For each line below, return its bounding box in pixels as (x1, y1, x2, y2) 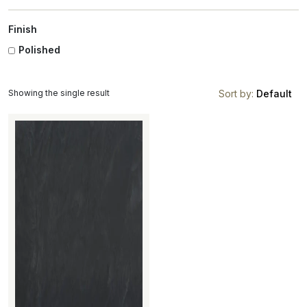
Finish (8, 23, 37, 36)
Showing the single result (8, 87, 110, 98)
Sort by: (219, 87, 256, 99)
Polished (19, 44, 60, 56)
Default (256, 87, 292, 99)
